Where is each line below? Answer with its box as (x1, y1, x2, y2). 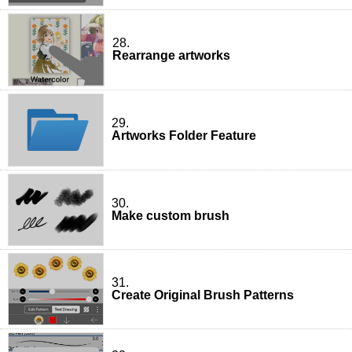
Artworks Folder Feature (112, 129, 256, 143)
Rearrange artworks (112, 49, 230, 63)
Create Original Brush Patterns (112, 288, 294, 302)
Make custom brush (112, 208, 229, 222)
